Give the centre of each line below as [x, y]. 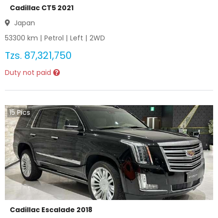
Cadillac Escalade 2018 [51, 210]
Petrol [54, 38]
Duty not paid [29, 73]
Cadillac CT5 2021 [42, 8]
